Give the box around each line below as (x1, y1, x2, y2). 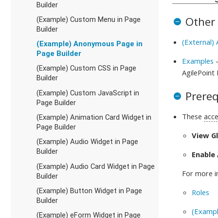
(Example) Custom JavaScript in (36, 88, 139, 97)
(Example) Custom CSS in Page (36, 64, 136, 73)
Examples (182, 55, 214, 66)
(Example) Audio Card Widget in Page (36, 162, 155, 171)
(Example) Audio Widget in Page (36, 137, 138, 146)
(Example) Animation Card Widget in (36, 113, 151, 122)
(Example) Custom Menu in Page (36, 15, 141, 24)
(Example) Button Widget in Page (36, 186, 142, 195)
